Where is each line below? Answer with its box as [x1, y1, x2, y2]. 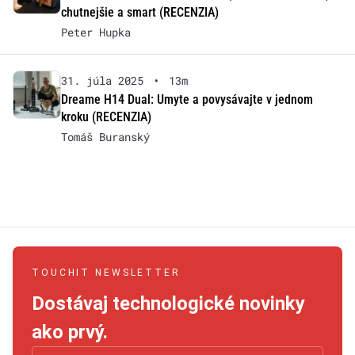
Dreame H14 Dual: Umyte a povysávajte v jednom [60, 91, 313, 107]
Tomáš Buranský [60, 128, 150, 144]
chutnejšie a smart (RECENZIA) [60, 4, 219, 20]
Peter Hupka [60, 24, 131, 40]
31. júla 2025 [60, 72, 143, 88]
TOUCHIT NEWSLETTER [32, 266, 181, 278]
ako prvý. [32, 320, 108, 343]
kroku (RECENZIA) [60, 109, 151, 124]
